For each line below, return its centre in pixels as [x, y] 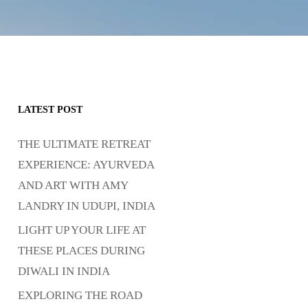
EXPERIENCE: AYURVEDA [86, 165]
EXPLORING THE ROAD [80, 295]
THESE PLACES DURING [81, 251]
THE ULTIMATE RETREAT [84, 144]
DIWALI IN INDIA [64, 271]
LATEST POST [50, 110]
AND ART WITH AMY [73, 185]
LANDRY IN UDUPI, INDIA [87, 206]
